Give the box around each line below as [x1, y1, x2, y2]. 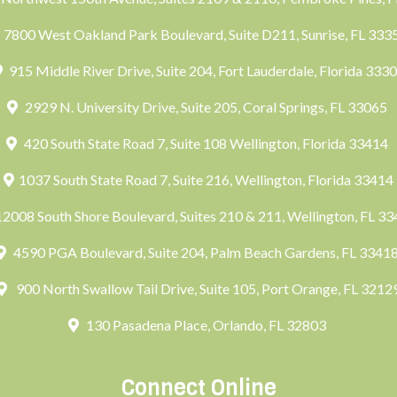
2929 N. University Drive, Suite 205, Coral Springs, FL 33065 [21, 98, 390, 115]
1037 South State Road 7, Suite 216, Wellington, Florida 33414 [18, 171, 393, 188]
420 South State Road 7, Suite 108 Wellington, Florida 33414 [20, 135, 391, 152]
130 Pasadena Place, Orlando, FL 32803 [82, 316, 329, 333]
